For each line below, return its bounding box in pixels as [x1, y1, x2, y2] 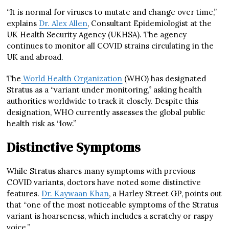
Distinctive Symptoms [7, 138, 141, 156]
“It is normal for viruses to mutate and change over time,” [7, 7, 217, 17]
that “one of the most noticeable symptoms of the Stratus [7, 199, 219, 210]
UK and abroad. [7, 52, 64, 62]
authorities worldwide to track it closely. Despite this [7, 96, 199, 106]
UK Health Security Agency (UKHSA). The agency [7, 29, 187, 39]
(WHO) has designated [122, 73, 207, 83]
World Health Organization [21, 73, 123, 83]
